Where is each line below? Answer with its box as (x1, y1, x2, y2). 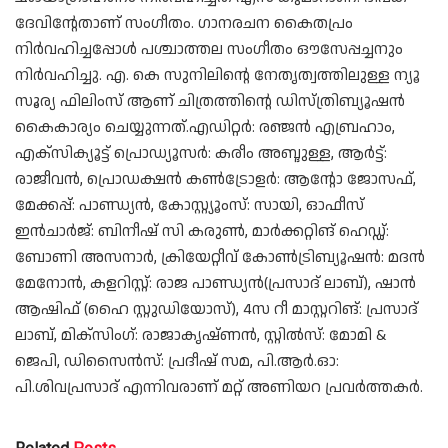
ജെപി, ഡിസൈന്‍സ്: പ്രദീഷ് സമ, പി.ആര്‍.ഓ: (15, 349, 339, 373)
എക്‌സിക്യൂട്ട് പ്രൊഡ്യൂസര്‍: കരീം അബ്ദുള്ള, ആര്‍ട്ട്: (15, 141, 387, 165)
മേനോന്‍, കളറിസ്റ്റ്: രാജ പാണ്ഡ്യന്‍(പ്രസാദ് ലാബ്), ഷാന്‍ (15, 271, 416, 295)
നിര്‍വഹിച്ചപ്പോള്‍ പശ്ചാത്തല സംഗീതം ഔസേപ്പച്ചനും (15, 37, 403, 61)
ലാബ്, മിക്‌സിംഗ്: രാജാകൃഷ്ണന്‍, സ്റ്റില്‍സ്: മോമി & (15, 323, 386, 347)
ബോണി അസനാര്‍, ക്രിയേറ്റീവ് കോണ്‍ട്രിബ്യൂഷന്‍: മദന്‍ (15, 245, 425, 269)
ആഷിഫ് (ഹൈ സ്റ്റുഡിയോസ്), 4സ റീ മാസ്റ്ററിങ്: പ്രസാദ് (15, 297, 418, 321)
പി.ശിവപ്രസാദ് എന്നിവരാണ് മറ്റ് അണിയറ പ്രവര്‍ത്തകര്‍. (15, 375, 423, 399)
